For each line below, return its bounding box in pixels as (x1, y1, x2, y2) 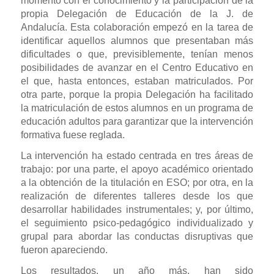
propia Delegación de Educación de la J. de (20, 9, 254, 20)
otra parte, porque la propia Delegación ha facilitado (20, 89, 254, 100)
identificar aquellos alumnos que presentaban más (20, 35, 254, 46)
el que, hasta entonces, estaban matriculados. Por (20, 76, 254, 87)
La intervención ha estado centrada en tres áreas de (20, 150, 254, 161)
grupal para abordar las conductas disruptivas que (20, 231, 254, 242)
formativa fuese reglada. (20, 130, 125, 141)
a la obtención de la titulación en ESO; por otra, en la (20, 177, 254, 188)
